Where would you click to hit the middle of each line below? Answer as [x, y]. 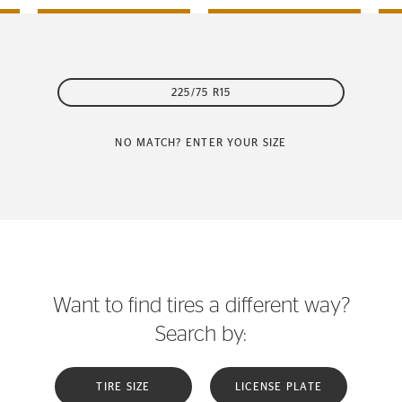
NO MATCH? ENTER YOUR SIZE [201, 143]
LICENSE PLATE [279, 387]
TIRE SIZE [123, 387]
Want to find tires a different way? [201, 306]
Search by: [201, 335]
